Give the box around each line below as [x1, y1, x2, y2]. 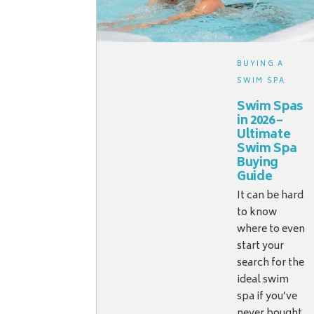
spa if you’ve [237, 288, 298, 306]
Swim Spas [237, 97, 303, 118]
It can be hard [237, 187, 304, 205]
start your [237, 238, 285, 256]
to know [237, 204, 278, 222]
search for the [237, 254, 305, 273]
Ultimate [237, 125, 291, 146]
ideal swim [237, 271, 289, 289]
